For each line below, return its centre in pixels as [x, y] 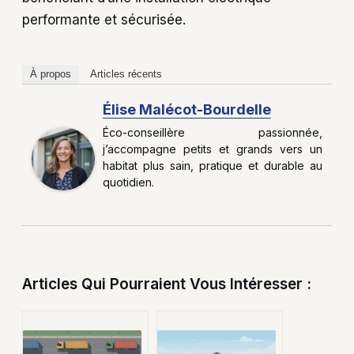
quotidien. [128, 183]
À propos [51, 74]
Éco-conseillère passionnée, [213, 133]
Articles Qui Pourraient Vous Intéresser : [167, 284]
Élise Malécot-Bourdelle [187, 110]
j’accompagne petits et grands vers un [213, 149]
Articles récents [126, 74]
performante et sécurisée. [104, 20]
